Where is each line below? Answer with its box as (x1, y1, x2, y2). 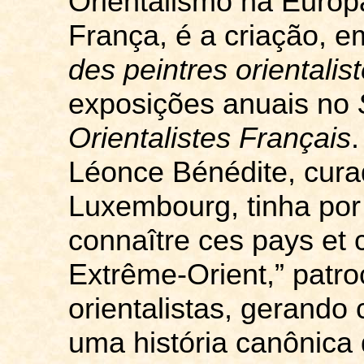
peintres (123, 54, 227, 86)
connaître (67, 224, 190, 257)
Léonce (67, 156, 164, 188)
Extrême (67, 258, 177, 291)
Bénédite (171, 156, 288, 188)
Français (230, 122, 351, 154)
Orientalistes (67, 122, 231, 154)
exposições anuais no (67, 88, 357, 120)
